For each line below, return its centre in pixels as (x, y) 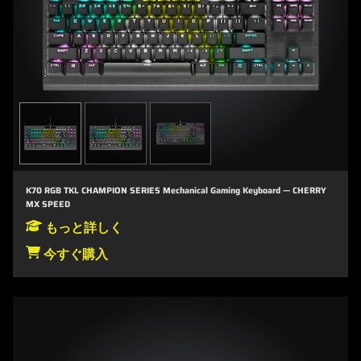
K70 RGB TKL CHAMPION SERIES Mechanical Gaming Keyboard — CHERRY (176, 190)
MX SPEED (48, 204)
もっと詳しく (82, 227)
